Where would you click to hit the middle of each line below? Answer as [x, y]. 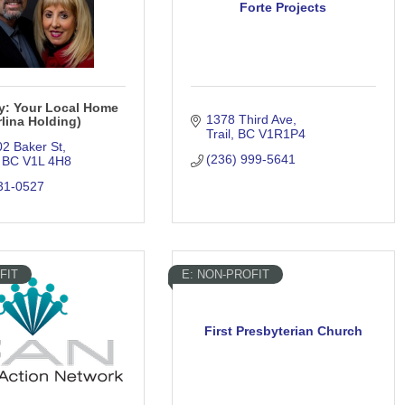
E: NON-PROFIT [225, 275]
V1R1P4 [282, 134]
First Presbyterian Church [283, 330]
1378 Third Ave [250, 120]
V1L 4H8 [47, 161]
